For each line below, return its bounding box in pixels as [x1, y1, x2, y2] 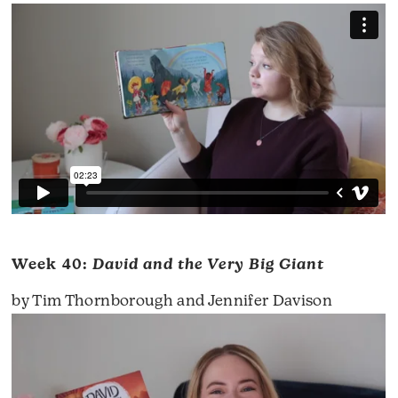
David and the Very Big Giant [92, 258, 325, 274]
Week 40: [12, 258, 92, 274]
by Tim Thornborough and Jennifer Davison [12, 294, 333, 310]
